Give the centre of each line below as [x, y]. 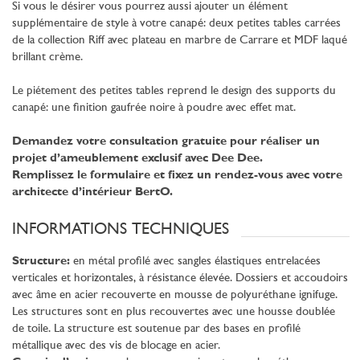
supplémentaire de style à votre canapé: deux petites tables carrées [176, 23]
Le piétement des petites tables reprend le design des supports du [174, 91]
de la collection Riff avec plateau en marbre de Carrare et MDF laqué [180, 40]
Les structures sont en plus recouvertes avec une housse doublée [174, 312]
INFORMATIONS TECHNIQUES [121, 229]
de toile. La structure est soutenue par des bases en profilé [156, 329]
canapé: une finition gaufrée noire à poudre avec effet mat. [155, 108]
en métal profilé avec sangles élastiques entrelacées [195, 261]
